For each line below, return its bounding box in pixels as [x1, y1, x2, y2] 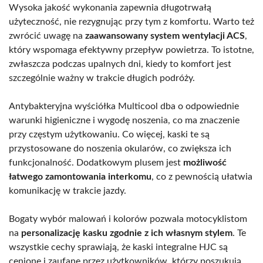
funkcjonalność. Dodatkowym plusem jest [9, 158, 183, 168]
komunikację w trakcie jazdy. [9, 186, 126, 196]
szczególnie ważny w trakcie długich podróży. [9, 73, 195, 83]
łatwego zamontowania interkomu [9, 172, 151, 182]
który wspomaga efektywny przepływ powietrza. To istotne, [9, 45, 254, 55]
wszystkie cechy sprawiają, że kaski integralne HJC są [9, 242, 228, 252]
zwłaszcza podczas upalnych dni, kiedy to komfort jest [9, 59, 231, 69]
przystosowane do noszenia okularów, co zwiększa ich [9, 144, 231, 154]
